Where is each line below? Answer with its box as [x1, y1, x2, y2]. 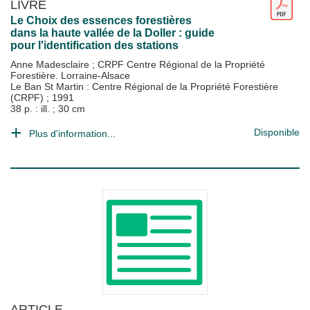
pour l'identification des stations [10, 39, 179, 51]
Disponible [254, 127, 300, 138]
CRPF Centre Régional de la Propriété [98, 59, 265, 70]
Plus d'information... [29, 128, 116, 139]
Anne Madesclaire [10, 59, 92, 70]
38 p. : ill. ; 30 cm [10, 103, 85, 114]
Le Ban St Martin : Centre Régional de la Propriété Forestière [10, 81, 278, 92]
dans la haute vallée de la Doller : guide [10, 27, 215, 39]
